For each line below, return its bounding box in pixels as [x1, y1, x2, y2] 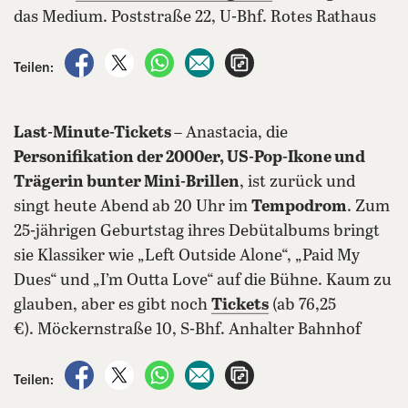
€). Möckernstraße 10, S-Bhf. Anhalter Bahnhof [14, 321, 361, 339]
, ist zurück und [240, 173, 355, 191]
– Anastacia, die [174, 124, 288, 142]
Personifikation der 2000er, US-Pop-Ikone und [14, 148, 365, 167]
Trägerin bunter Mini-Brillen [14, 173, 240, 191]
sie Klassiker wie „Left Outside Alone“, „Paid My [14, 247, 360, 265]
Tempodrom [251, 198, 347, 216]
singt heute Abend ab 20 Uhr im [14, 198, 251, 216]
